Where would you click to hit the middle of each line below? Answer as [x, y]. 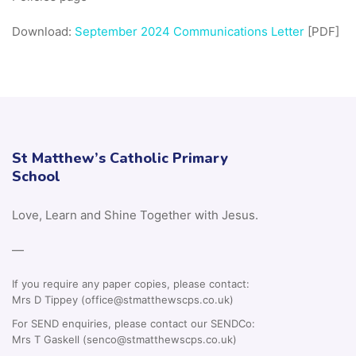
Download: [43, 31]
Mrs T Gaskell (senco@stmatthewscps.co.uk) [124, 339]
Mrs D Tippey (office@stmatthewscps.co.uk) [123, 300]
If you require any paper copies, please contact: [131, 284]
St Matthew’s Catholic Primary [120, 158]
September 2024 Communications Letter [190, 31]
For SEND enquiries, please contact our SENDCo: [133, 323]
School [36, 176]
